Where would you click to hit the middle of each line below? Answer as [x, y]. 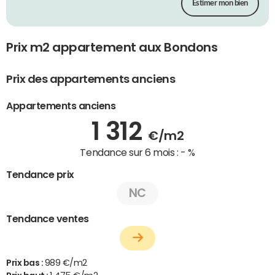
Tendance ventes [48, 218]
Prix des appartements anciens [91, 79]
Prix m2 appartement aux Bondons [112, 48]
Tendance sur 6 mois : [130, 152]
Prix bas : [25, 262]
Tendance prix [40, 174]
